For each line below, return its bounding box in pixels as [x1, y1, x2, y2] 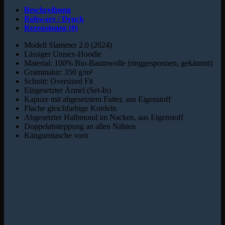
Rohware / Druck [24, 15, 84, 24]
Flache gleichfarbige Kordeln [24, 104, 117, 113]
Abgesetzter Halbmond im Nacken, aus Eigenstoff [24, 113, 183, 122]
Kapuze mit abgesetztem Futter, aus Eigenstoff [24, 95, 171, 104]
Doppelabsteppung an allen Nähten [24, 122, 136, 131]
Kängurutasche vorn [24, 131, 88, 140]
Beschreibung [24, 6, 71, 15]
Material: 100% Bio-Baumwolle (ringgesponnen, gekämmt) [24, 59, 212, 68]
